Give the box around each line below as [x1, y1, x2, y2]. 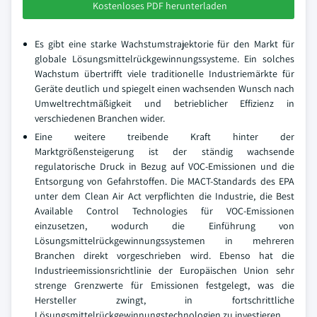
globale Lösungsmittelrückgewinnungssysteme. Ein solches [35, 52, 294, 65]
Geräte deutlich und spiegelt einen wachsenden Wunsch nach [35, 82, 294, 95]
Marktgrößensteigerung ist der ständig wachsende [35, 145, 294, 158]
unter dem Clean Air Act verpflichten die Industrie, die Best [35, 190, 294, 202]
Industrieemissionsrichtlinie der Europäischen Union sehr [35, 264, 294, 277]
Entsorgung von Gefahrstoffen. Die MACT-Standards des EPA [35, 175, 294, 188]
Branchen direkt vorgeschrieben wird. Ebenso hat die [35, 249, 294, 262]
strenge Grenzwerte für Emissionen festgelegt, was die [35, 279, 294, 292]
